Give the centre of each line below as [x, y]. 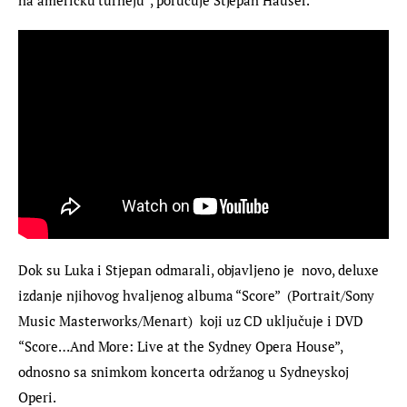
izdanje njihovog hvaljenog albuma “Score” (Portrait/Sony [199, 295]
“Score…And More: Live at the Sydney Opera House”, [182, 346]
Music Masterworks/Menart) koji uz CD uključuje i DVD [193, 320]
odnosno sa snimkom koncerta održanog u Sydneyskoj [185, 371]
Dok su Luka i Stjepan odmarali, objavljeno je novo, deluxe [201, 269]
